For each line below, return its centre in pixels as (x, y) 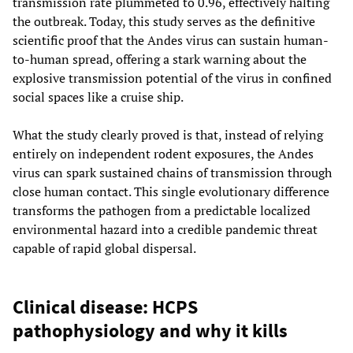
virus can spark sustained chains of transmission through (172, 172)
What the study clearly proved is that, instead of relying (168, 134)
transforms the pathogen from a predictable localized (162, 210)
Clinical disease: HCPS (105, 307)
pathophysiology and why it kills (150, 330)
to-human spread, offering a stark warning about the (160, 59)
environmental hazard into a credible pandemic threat (165, 229)
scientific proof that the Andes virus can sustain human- (171, 40)
